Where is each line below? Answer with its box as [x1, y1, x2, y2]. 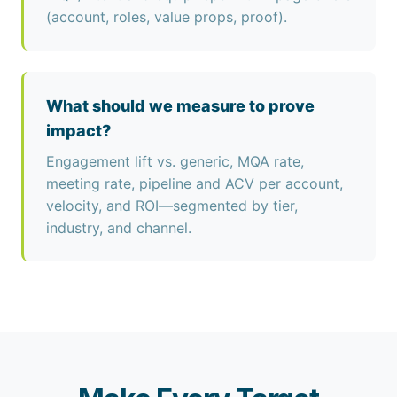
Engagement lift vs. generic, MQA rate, [46, 152, 304, 170]
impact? [46, 121, 111, 140]
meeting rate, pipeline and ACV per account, [46, 175, 343, 192]
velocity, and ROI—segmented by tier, [46, 197, 298, 214]
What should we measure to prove [46, 97, 315, 115]
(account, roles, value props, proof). [46, 8, 287, 26]
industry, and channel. [46, 219, 191, 237]
